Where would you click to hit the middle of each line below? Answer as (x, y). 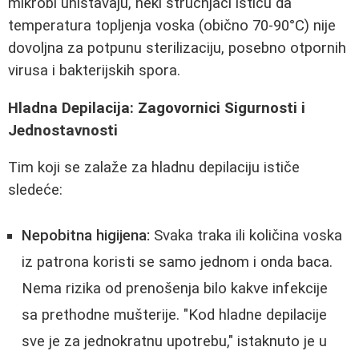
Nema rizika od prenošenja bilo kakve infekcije (175, 288)
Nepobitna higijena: (86, 235)
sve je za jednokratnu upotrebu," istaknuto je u (174, 341)
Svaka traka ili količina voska (246, 235)
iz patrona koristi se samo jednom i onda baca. (177, 262)
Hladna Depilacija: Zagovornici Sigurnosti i (157, 108)
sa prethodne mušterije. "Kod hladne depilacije (174, 315)
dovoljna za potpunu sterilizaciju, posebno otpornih (177, 48)
